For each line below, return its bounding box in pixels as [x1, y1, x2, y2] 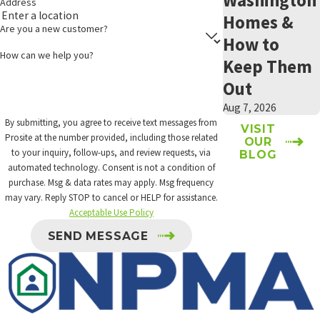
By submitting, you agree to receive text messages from [5, 116, 218, 129]
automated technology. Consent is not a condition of [7, 161, 102, 174]
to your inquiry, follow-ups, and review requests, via [11, 146, 211, 159]
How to [222, 32, 279, 56]
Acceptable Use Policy [69, 206, 154, 219]
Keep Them [222, 54, 312, 78]
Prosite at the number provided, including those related [4, 131, 218, 144]
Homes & [222, 10, 294, 34]
